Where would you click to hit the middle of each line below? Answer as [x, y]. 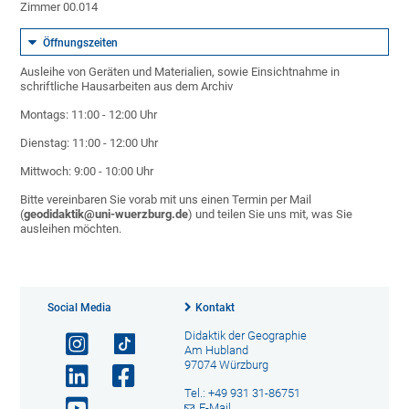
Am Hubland [216, 350]
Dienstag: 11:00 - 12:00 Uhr [89, 143]
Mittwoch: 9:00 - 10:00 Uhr [87, 171]
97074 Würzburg [226, 365]
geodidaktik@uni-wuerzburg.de [106, 214]
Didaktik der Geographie [245, 336]
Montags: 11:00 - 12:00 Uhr [89, 115]
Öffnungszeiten [81, 43]
